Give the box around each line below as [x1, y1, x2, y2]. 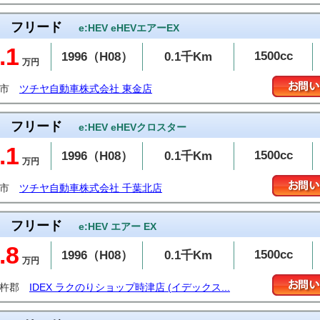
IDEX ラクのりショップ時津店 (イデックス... [29, 282, 230, 293]
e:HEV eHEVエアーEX [79, 22, 179, 34]
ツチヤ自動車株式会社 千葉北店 [19, 183, 162, 194]
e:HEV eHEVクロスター [79, 121, 186, 133]
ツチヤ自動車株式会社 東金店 [19, 84, 152, 94]
